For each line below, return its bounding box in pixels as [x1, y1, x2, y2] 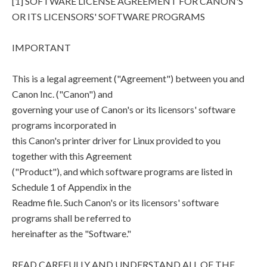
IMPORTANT [12, 42, 71, 53]
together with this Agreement [12, 150, 132, 162]
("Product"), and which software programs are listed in [12, 166, 232, 177]
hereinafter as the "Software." [12, 228, 131, 239]
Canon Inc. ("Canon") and [12, 88, 113, 100]
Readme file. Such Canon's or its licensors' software [12, 197, 219, 208]
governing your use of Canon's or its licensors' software [12, 104, 235, 115]
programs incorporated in [12, 119, 116, 131]
